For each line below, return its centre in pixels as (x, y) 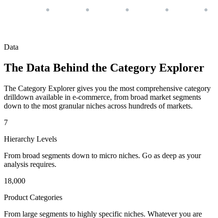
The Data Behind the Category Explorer (104, 67)
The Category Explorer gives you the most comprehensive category (107, 88)
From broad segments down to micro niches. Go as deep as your (102, 155)
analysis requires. (30, 164)
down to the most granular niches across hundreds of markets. (98, 106)
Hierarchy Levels (30, 139)
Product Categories (33, 197)
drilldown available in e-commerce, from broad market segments (102, 97)
